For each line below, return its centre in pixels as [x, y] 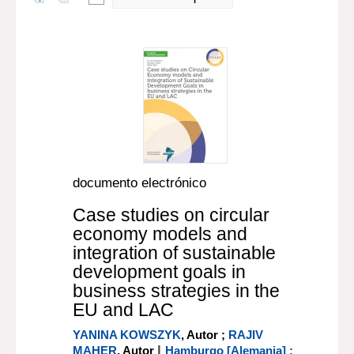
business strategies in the [177, 291]
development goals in [160, 272]
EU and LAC [124, 310]
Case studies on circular [171, 215]
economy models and [160, 234]
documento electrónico [140, 183]
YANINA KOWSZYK [127, 335]
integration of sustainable [175, 253]
